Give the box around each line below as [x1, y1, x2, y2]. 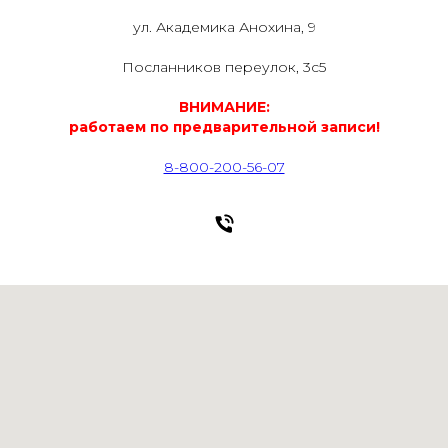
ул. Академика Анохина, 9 [132, 18, 316, 37]
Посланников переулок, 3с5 [122, 58, 326, 77]
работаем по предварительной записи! [68, 118, 380, 137]
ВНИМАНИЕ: [178, 98, 270, 117]
